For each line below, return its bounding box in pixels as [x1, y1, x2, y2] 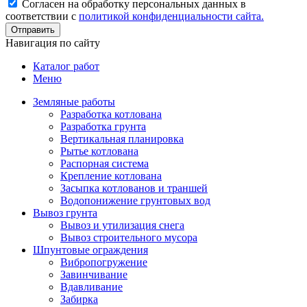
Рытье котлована [60, 145, 138, 157]
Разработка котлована [60, 108, 162, 120]
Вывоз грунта [33, 206, 97, 219]
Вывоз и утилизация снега [60, 219, 184, 231]
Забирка [60, 293, 98, 305]
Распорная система [60, 157, 149, 169]
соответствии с [5, 10, 79, 22]
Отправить [11, 24, 55, 35]
